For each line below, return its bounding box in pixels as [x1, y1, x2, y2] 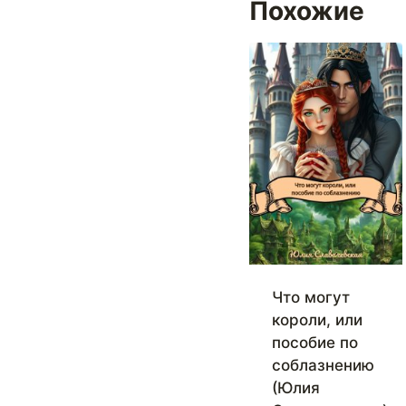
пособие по [271, 333, 358, 353]
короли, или [271, 311, 362, 330]
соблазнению [271, 356, 374, 375]
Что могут [271, 288, 350, 307]
